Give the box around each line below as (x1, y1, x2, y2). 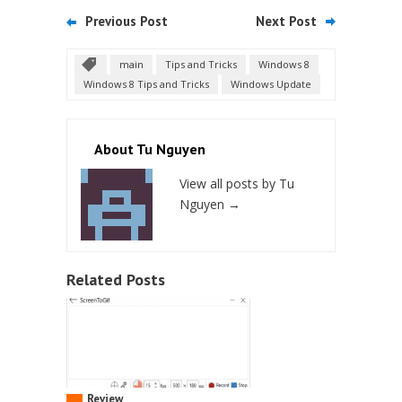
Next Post (256, 12, 317, 30)
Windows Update (231, 76, 311, 91)
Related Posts (66, 268, 165, 290)
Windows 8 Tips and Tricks (83, 76, 209, 91)
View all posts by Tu (179, 174, 294, 192)
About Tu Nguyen (94, 139, 205, 158)
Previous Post (85, 12, 168, 30)
